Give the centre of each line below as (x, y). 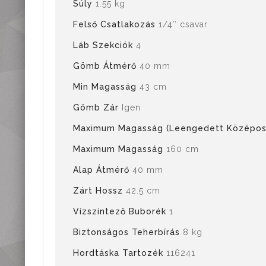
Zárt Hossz (99, 191)
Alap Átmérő (103, 170)
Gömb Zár (97, 107)
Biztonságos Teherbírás (128, 232)
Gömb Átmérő (106, 66)
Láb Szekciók (104, 45)
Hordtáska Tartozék (120, 253)
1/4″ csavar (183, 24)
